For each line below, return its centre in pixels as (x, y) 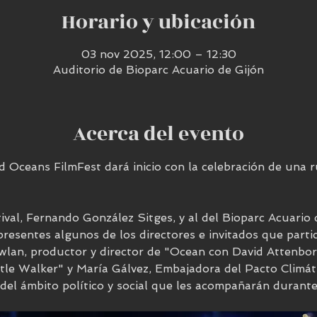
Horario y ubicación (158, 22)
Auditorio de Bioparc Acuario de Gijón (158, 70)
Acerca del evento (158, 134)
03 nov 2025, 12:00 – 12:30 (158, 54)
